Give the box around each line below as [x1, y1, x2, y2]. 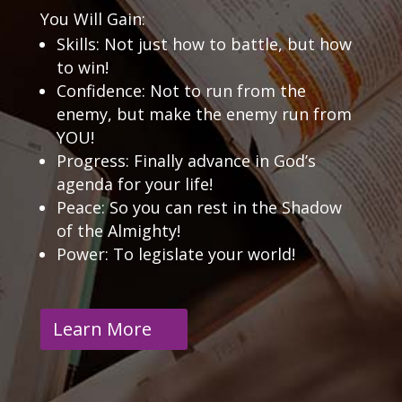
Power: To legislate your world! [56, 242, 295, 265]
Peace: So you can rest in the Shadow [56, 196, 342, 218]
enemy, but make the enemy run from [56, 102, 352, 125]
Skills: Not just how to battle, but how [56, 32, 352, 55]
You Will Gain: [39, 7, 145, 30]
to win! [56, 56, 109, 78]
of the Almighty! [56, 219, 180, 241]
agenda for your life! [56, 172, 213, 195]
